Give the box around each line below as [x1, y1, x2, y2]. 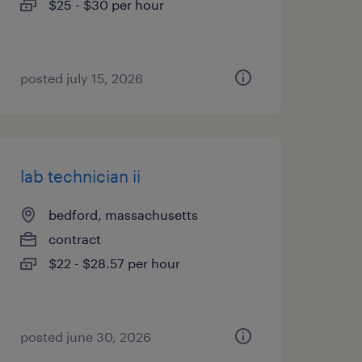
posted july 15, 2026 [19, 70, 143, 86]
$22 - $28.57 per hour [48, 255, 180, 271]
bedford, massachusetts [48, 207, 198, 222]
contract [48, 231, 101, 246]
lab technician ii [19, 166, 141, 186]
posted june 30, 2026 [19, 329, 151, 344]
